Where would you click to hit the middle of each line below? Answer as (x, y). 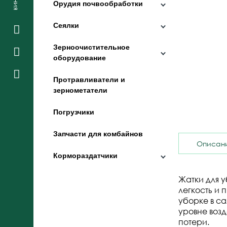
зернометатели (81, 90)
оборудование (80, 58)
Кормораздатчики (86, 156)
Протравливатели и (89, 80)
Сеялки (66, 25)
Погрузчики (74, 112)
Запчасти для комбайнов (98, 134)
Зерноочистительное (92, 47)
